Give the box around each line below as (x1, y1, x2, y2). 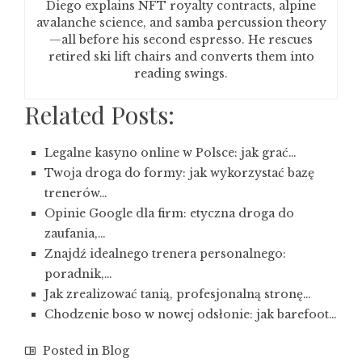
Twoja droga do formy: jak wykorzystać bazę (44, 166, 314, 180)
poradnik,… (44, 267, 112, 281)
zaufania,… (44, 226, 106, 241)
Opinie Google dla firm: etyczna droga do (44, 206, 294, 221)
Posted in (40, 343, 102, 358)
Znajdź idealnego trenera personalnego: (44, 246, 286, 261)
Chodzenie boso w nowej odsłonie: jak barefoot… (44, 307, 337, 322)
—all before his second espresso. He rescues (49, 32, 313, 47)
